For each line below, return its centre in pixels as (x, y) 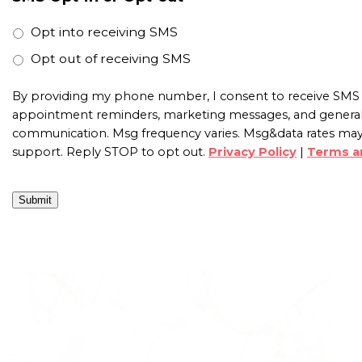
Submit (35, 200)
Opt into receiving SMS (104, 32)
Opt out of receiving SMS (111, 59)
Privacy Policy (253, 152)
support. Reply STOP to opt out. (110, 152)
